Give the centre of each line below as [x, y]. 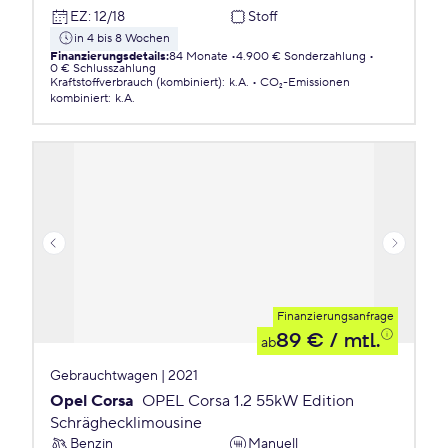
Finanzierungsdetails [108, 56]
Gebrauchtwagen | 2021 [124, 376]
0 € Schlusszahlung [103, 68]
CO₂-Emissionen [305, 82]
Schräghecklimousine [126, 423]
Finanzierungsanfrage [335, 316]
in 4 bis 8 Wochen [122, 38]
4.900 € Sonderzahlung [301, 56]
